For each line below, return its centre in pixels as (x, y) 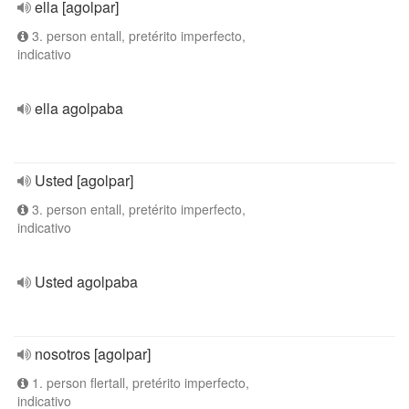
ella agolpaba (79, 108)
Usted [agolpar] (84, 180)
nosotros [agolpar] (93, 354)
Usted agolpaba (86, 282)
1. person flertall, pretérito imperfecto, (139, 383)
